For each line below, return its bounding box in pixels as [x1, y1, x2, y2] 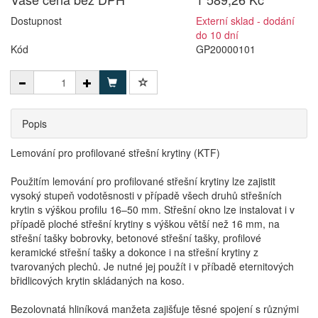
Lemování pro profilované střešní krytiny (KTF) [11, 146, 220, 160]
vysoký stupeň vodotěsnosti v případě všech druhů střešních [11, 188, 282, 202]
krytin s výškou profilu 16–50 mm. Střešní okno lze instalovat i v [11, 202, 295, 216]
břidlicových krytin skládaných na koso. [11, 273, 185, 287]
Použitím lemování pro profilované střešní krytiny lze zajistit [11, 174, 275, 188]
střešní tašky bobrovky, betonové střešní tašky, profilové [11, 231, 261, 245]
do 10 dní [196, 28, 239, 42]
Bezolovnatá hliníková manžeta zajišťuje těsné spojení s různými [11, 302, 299, 316]
